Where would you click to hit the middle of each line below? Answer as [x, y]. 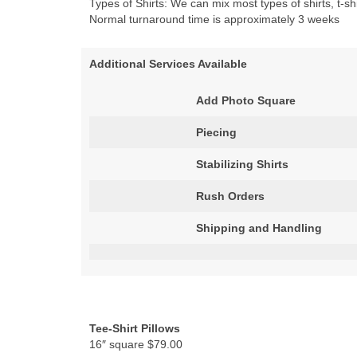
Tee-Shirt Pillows [135, 328]
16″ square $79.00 [136, 344]
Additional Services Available [168, 64]
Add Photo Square [246, 100]
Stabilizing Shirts [242, 164]
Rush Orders [230, 196]
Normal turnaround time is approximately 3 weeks [214, 19]
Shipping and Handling [259, 228]
